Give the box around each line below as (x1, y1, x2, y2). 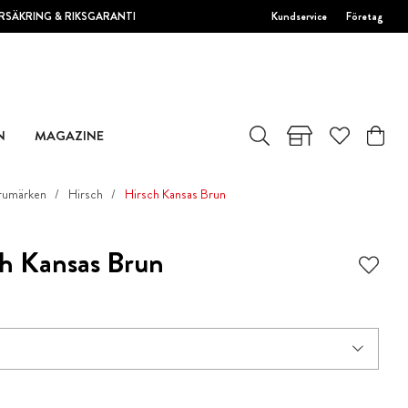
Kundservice (271, 7, 328, 25)
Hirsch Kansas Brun (124, 185, 226, 203)
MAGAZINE (34, 125, 104, 146)
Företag (346, 7, 384, 25)
